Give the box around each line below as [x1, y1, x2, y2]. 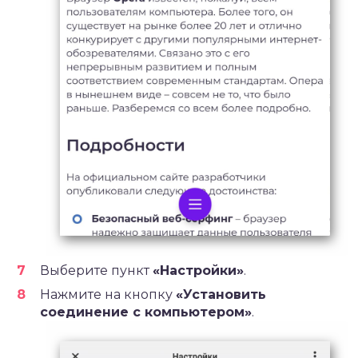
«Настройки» [153, 263, 244, 279]
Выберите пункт [40, 263, 153, 279]
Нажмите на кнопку [40, 287, 176, 303]
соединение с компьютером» [40, 304, 252, 320]
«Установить [176, 287, 266, 303]
